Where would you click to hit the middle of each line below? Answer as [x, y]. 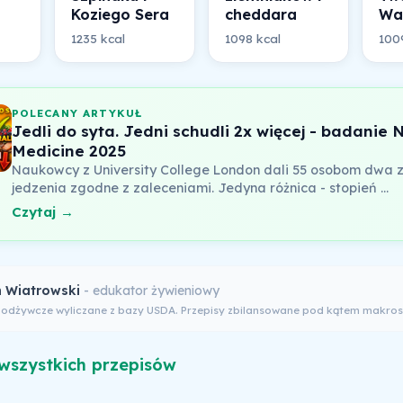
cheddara [260, 15]
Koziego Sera [120, 15]
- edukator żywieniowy [152, 290]
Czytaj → [42, 212]
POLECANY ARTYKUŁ [77, 112]
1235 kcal [98, 38]
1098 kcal [252, 38]
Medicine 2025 [68, 150]
